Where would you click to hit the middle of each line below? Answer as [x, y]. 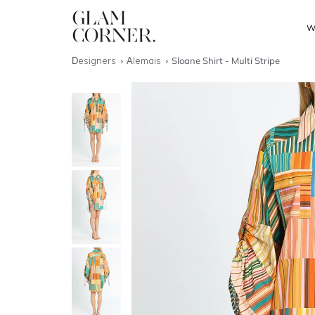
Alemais [145, 60]
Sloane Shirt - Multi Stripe [226, 60]
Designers [95, 60]
